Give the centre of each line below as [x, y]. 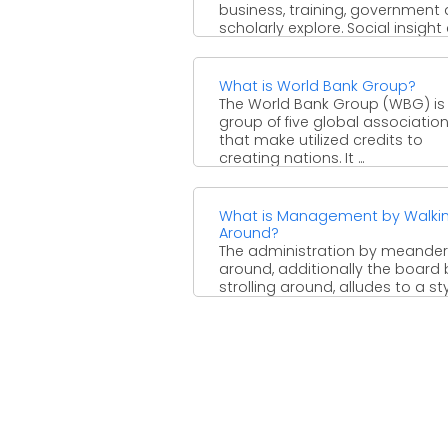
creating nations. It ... [291, 157]
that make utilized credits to [321, 139]
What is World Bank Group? [317, 85]
